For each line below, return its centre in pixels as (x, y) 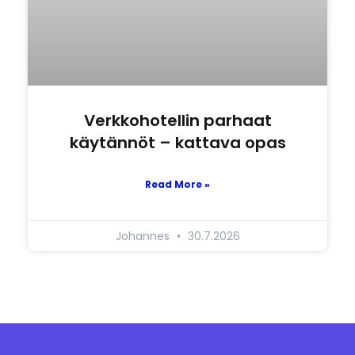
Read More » (177, 185)
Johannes (144, 237)
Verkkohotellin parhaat (177, 121)
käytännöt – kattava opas (177, 143)
